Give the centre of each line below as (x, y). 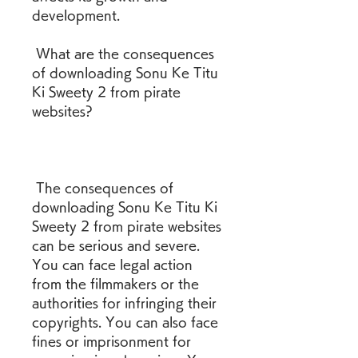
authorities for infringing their (124, 303)
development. (76, 15)
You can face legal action (112, 265)
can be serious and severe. (116, 245)
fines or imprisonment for (111, 341)
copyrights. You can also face (125, 322)
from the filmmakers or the (115, 284)
